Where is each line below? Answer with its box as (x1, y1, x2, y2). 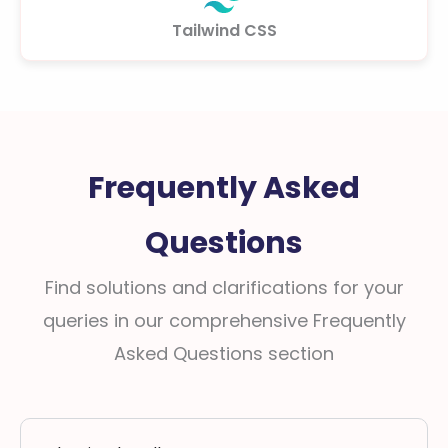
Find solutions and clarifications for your (44, 275, 404, 300)
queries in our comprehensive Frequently (42, 308, 406, 333)
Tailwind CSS (171, 19, 277, 42)
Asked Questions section (114, 341, 334, 366)
